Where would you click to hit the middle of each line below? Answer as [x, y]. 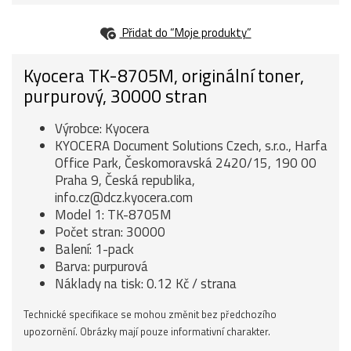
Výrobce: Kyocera [102, 128]
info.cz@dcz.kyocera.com [124, 197]
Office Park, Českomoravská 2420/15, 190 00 [186, 163]
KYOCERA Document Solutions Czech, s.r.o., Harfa [191, 146]
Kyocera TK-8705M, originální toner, [164, 76]
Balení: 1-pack [94, 249]
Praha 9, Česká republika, [125, 180]
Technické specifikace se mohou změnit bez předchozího [150, 314]
